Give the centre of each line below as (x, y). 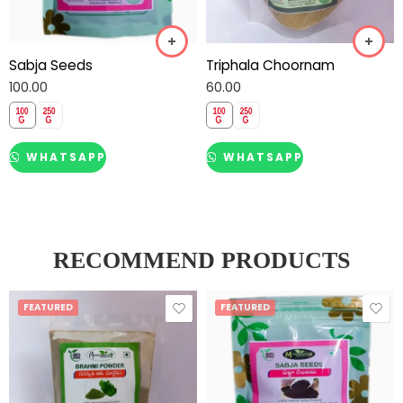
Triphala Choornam (270, 65)
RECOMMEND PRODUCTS (201, 261)
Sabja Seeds (51, 65)
